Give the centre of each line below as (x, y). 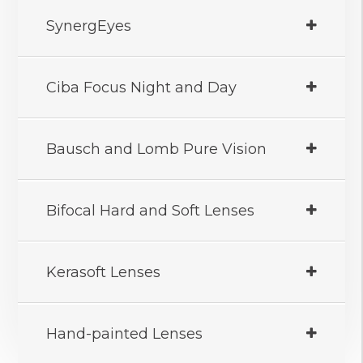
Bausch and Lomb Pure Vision (157, 149)
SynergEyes (89, 26)
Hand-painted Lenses (125, 334)
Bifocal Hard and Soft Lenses (151, 211)
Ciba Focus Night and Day (142, 88)
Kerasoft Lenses (104, 273)
